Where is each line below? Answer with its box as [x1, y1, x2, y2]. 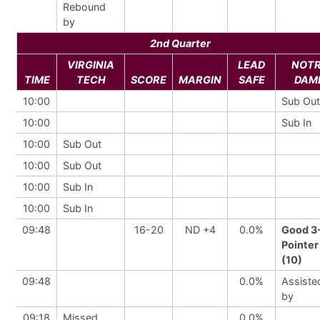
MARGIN [179, 74, 221, 86]
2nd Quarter [149, 37, 211, 49]
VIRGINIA [67, 59, 114, 71]
